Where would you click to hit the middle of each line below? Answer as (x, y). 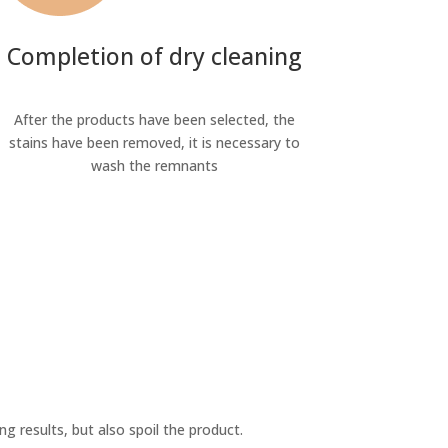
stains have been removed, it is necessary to (154, 142)
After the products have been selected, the (154, 119)
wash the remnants (154, 165)
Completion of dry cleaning (154, 56)
